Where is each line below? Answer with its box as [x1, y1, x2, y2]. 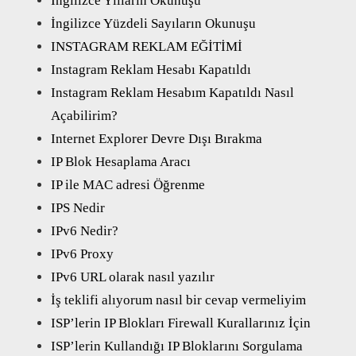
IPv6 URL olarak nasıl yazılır [51, 269, 215, 284]
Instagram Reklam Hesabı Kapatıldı [51, 61, 251, 77]
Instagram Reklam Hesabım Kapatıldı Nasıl [51, 84, 294, 100]
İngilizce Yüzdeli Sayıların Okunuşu [51, 15, 256, 31]
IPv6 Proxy [51, 246, 114, 261]
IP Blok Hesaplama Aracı [51, 153, 191, 169]
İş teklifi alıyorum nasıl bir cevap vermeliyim [51, 292, 306, 308]
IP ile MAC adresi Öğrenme [51, 176, 205, 192]
